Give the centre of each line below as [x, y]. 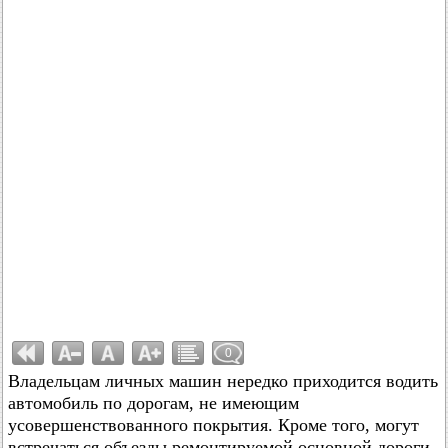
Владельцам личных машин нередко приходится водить [223, 381]
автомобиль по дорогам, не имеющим [153, 403]
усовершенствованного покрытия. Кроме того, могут [213, 425]
